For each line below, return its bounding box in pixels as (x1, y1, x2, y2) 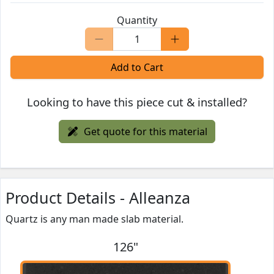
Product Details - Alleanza (6, 187, 190, 209)
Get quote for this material (84, 125, 207, 139)
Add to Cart (111, 61, 163, 75)
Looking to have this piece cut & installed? (27, 94, 247, 110)
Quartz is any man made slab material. (6, 212, 183, 226)
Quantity (117, 13, 157, 28)
